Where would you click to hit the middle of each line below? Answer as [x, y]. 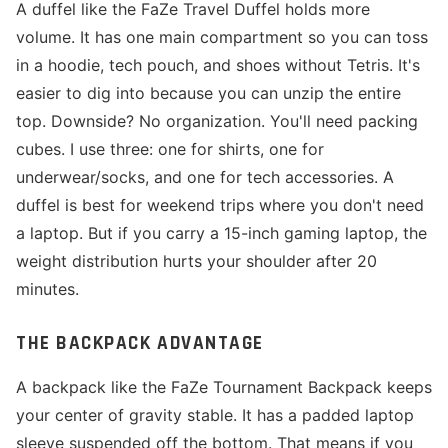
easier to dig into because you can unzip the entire [208, 93]
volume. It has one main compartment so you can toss [222, 37]
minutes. [47, 289]
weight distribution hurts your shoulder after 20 [196, 261]
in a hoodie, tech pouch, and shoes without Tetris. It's [218, 65]
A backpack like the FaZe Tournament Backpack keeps [224, 387]
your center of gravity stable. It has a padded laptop [215, 415]
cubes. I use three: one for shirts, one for [170, 149]
